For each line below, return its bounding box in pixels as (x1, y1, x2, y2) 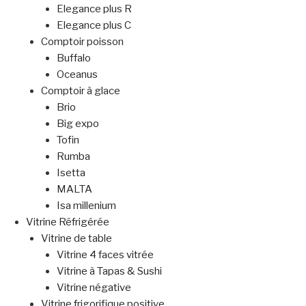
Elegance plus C (56, 18, 131, 31)
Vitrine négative (56, 281, 131, 294)
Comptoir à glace (41, 84, 120, 97)
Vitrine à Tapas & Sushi (56, 264, 162, 277)
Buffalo (56, 51, 91, 64)
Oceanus (56, 68, 98, 81)
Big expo (56, 117, 99, 130)
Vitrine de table (41, 232, 112, 245)
